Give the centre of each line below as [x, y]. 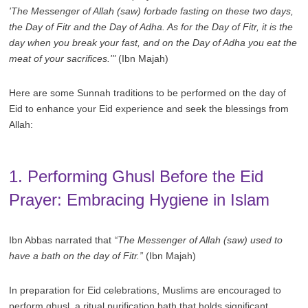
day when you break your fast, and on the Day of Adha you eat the [153, 42]
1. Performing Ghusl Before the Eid [136, 176]
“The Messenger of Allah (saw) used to [199, 240]
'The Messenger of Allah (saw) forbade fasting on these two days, [152, 11]
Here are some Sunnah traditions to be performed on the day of [148, 92]
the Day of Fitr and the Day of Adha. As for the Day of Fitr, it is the [151, 26]
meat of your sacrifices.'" [63, 58]
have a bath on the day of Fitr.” [76, 255]
